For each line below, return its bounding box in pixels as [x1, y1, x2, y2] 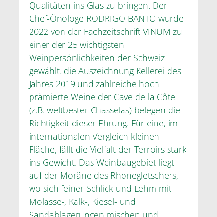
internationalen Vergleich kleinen [29, 130, 159, 142]
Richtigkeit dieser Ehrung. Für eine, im [29, 117, 178, 129]
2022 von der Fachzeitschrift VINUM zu [29, 25, 182, 37]
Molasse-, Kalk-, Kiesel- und [29, 195, 136, 207]
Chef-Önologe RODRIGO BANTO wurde [29, 12, 184, 24]
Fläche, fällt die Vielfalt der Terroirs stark [29, 143, 186, 155]
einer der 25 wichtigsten [29, 38, 124, 50]
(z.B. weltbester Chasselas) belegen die [29, 104, 180, 116]
